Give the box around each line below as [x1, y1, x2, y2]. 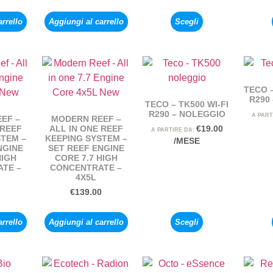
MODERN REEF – [51, 114, 121, 124]
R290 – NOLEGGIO [148, 109, 225, 119]
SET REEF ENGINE [48, 143, 124, 154]
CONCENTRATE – [50, 163, 122, 173]
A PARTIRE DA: [151, 127, 196, 133]
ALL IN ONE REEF [49, 124, 123, 134]
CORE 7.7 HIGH [54, 153, 118, 163]
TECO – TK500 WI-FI [145, 99, 229, 110]
